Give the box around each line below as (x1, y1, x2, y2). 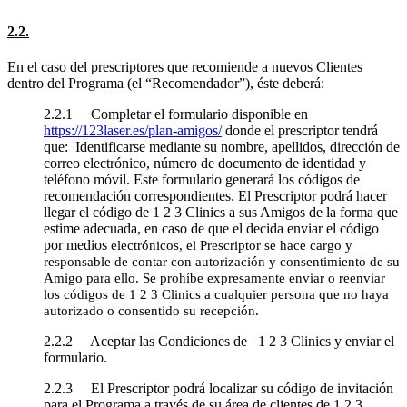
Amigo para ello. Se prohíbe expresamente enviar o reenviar (44, 270, 385, 285)
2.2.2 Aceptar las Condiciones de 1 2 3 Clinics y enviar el (44, 333, 394, 349)
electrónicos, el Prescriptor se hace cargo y (111, 237, 352, 253)
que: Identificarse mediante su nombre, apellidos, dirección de (44, 138, 400, 154)
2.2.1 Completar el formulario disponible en (44, 105, 308, 122)
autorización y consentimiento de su (195, 253, 400, 269)
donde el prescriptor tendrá (222, 122, 378, 138)
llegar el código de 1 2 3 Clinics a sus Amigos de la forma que (44, 203, 398, 220)
